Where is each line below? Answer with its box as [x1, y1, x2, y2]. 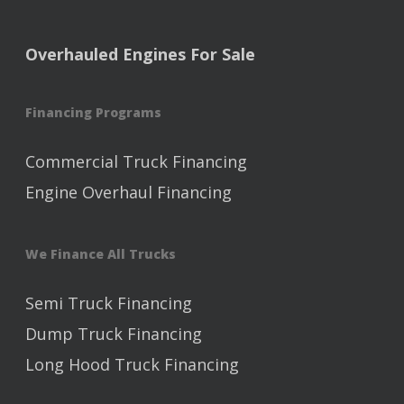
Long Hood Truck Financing [25, 353, 239, 375]
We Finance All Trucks [25, 245, 176, 262]
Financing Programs [25, 104, 161, 121]
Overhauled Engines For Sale [25, 43, 255, 65]
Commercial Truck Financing [25, 151, 247, 172]
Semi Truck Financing [25, 292, 192, 314]
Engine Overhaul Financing [25, 181, 232, 203]
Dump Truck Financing [25, 323, 202, 344]
